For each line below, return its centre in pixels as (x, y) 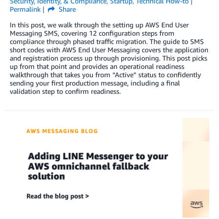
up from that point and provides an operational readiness (97, 66)
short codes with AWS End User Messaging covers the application (109, 49)
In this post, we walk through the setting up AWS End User (99, 24)
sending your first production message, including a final (95, 83)
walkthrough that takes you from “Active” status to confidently (105, 74)
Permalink (25, 9)
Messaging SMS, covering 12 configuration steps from (92, 33)
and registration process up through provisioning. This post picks (109, 58)
